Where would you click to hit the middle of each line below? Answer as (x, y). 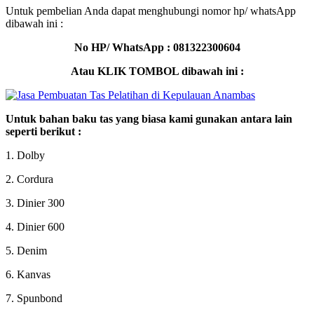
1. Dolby (25, 156)
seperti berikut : (43, 132)
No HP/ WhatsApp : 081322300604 (157, 48)
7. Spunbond (34, 299)
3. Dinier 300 (35, 203)
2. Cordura (29, 179)
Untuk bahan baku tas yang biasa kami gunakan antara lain (149, 119)
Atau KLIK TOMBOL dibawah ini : (157, 71)
